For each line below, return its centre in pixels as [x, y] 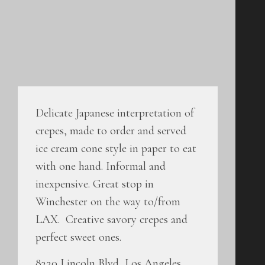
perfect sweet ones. [78, 237]
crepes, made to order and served [111, 131]
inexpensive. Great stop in [95, 184]
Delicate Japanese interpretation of [115, 113]
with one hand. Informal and [101, 166]
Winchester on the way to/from [108, 202]
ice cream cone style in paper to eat [116, 148]
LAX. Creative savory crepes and [112, 219]
